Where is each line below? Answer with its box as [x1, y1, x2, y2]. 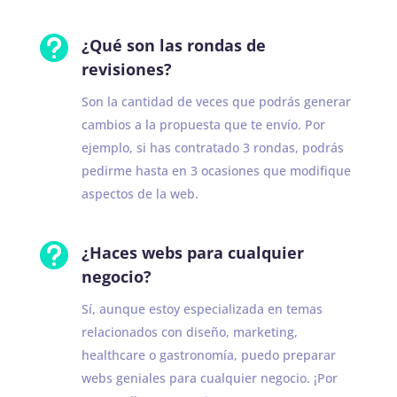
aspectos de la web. [81, 184, 198, 202]
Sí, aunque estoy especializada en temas [81, 300, 323, 317]
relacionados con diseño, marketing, [81, 323, 298, 340]
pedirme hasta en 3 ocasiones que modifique [81, 161, 351, 179]
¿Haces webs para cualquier [81, 241, 304, 263]
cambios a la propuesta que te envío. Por [81, 115, 325, 133]
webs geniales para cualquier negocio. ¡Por [81, 369, 338, 386]
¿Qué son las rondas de [81, 34, 266, 56]
